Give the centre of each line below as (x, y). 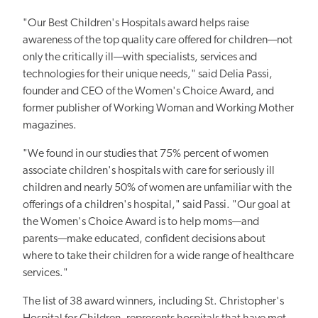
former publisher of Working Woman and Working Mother (158, 108)
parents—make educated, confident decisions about (144, 239)
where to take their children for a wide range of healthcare (158, 256)
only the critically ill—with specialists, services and (140, 57)
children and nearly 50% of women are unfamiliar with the (157, 188)
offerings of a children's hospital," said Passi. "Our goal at (157, 205)
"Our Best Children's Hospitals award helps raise (136, 23)
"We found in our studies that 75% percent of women (146, 154)
